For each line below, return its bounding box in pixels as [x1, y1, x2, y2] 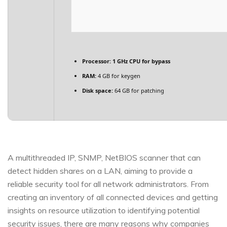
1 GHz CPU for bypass [111, 57, 170, 65]
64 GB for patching [113, 87, 164, 94]
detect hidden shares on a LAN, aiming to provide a [8, 166, 193, 176]
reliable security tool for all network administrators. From [8, 179, 209, 189]
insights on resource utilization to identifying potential [8, 205, 200, 215]
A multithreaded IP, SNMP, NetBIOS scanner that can [8, 153, 201, 163]
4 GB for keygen [96, 72, 140, 80]
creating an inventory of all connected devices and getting [8, 192, 218, 202]
